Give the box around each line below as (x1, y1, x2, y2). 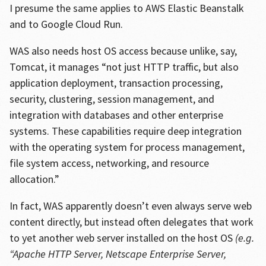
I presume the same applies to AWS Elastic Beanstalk (9, 1, 244, 15)
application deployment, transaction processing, (9, 76, 223, 90)
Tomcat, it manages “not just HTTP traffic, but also (9, 60, 239, 74)
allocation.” (9, 172, 59, 186)
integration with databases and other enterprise (9, 108, 223, 122)
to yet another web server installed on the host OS (9, 231, 235, 245)
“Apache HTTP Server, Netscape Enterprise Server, (9, 247, 226, 261)
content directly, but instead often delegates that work (9, 215, 254, 229)
